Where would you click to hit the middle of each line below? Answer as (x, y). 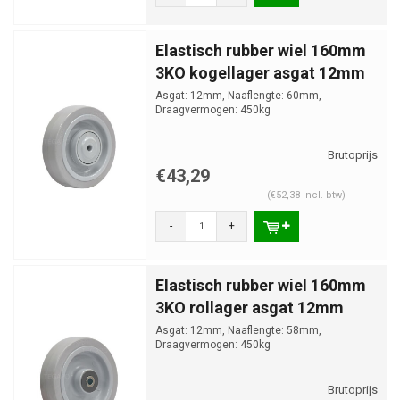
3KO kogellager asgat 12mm (260, 73)
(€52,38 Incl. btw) (306, 195)
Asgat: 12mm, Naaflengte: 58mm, (238, 330)
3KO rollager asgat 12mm (250, 308)
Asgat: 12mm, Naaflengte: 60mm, (238, 96)
